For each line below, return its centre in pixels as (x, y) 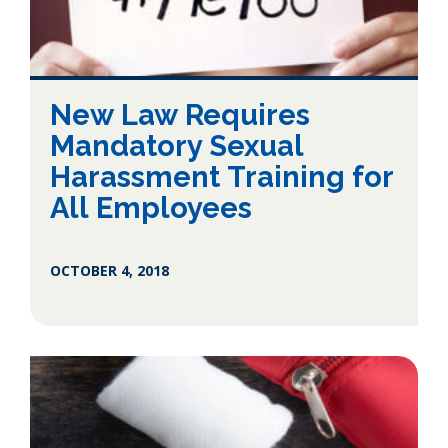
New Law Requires (180, 115)
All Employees (151, 208)
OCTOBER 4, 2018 (109, 270)
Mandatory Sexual (177, 146)
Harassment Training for (222, 177)
